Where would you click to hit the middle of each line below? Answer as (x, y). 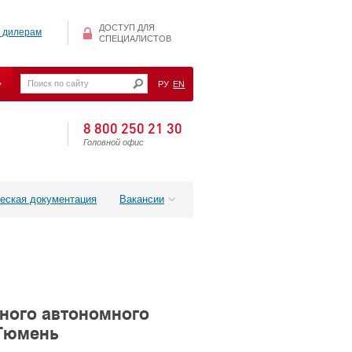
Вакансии (142, 199)
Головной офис (114, 142)
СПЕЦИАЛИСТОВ (135, 39)
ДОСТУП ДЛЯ (127, 28)
